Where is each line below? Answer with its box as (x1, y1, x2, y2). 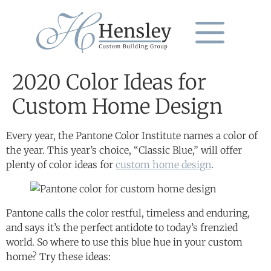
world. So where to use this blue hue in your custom (6, 235, 243, 248)
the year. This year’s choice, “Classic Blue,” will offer (6, 143, 242, 156)
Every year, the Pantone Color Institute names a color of (6, 129, 258, 142)
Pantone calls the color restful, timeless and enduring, (6, 206, 250, 219)
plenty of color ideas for (6, 158, 116, 171)
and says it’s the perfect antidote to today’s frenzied (6, 221, 238, 233)
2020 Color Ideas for (12, 69, 206, 95)
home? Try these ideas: (6, 250, 113, 263)
